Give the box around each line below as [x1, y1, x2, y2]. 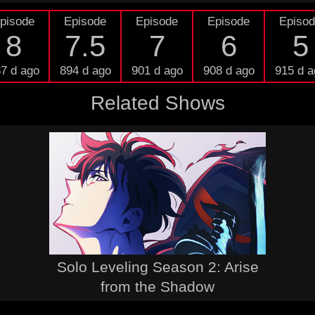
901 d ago [131, 64, 183, 77]
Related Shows [90, 92, 225, 114]
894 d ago [59, 64, 111, 77]
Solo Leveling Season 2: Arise [56, 258, 259, 275]
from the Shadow [101, 278, 214, 295]
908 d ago [202, 64, 255, 77]
